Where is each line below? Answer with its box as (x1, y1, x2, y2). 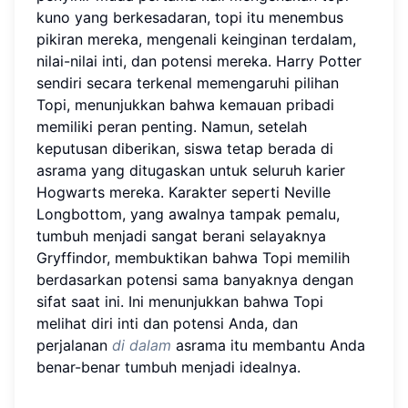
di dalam (112, 335, 171, 354)
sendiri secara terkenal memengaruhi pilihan (36, 73, 339, 92)
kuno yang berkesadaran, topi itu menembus (36, 7, 343, 26)
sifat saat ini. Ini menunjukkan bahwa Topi (36, 291, 323, 311)
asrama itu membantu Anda (171, 335, 365, 354)
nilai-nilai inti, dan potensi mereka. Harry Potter (36, 51, 362, 70)
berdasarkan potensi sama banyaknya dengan (36, 270, 353, 289)
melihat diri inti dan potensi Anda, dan (36, 313, 298, 332)
